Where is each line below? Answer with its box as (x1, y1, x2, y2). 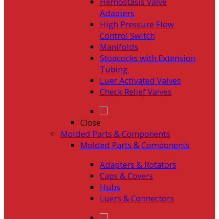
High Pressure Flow (99, 19, 174, 30)
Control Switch (99, 30, 155, 42)
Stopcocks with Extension (99, 52, 196, 64)
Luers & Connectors (99, 192, 174, 204)
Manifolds (99, 41, 138, 53)
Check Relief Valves (99, 86, 172, 98)
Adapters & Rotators (99, 158, 176, 170)
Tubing (99, 64, 128, 75)
